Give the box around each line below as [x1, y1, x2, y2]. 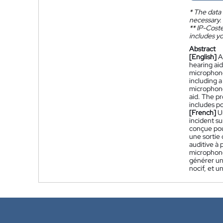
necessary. [189, 15, 221, 24]
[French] [189, 108, 216, 117]
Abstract [189, 44, 216, 53]
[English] [189, 52, 217, 61]
